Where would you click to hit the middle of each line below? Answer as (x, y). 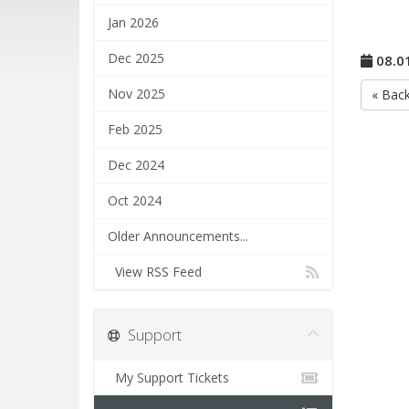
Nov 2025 (136, 94)
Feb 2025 (135, 129)
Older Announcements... (178, 236)
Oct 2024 (135, 200)
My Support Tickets (168, 378)
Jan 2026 (133, 22)
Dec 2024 (136, 165)
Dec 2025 (136, 58)
